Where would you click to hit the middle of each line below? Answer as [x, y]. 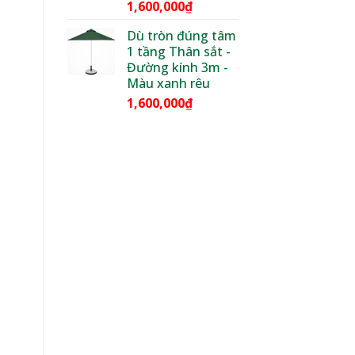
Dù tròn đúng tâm [181, 35]
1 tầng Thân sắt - [178, 51]
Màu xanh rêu [168, 83]
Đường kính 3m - [177, 67]
